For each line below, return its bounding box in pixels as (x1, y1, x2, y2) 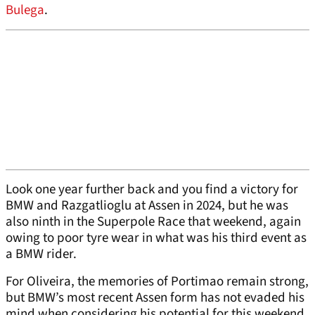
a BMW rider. (6, 245, 77, 264)
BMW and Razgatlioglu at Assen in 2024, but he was (6, 196, 288, 216)
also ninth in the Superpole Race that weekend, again (6, 212, 301, 232)
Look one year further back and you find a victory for (6, 180, 298, 200)
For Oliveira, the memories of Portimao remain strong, (6, 272, 309, 292)
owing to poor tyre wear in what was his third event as (6, 229, 307, 248)
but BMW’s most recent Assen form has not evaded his (6, 288, 304, 308)
